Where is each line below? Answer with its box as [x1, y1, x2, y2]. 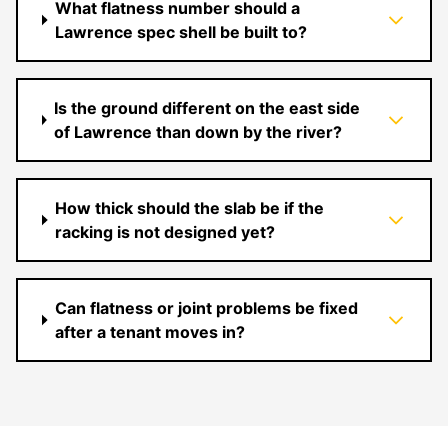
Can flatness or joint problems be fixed [55, 298, 359, 318]
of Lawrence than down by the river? [53, 122, 342, 142]
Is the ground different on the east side [53, 98, 360, 118]
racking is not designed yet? [55, 222, 276, 242]
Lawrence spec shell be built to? [55, 22, 308, 42]
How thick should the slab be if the [55, 198, 325, 218]
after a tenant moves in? [55, 322, 246, 342]
